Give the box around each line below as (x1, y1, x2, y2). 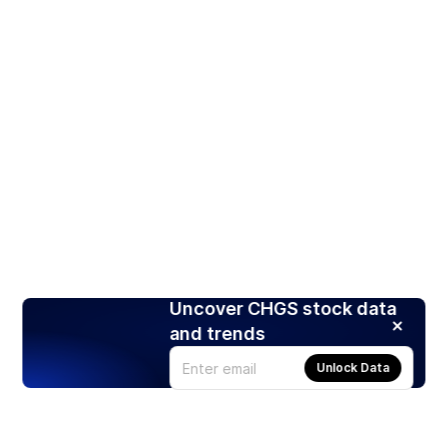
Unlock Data (316, 360, 390, 376)
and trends (169, 323, 266, 345)
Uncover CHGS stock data (169, 298, 397, 320)
